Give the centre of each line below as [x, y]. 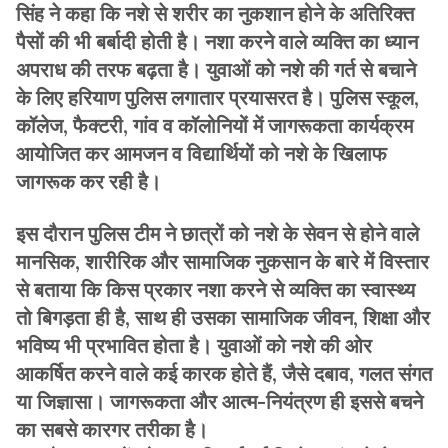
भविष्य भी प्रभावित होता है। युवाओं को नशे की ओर [194, 345]
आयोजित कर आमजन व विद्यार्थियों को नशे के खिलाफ [201, 153]
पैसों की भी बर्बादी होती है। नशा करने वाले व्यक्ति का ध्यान [217, 41]
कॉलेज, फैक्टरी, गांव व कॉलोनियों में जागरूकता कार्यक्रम [214, 125]
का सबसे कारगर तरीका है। [112, 429]
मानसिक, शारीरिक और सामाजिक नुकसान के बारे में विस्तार [222, 261]
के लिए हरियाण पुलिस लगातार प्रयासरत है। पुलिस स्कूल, [217, 97]
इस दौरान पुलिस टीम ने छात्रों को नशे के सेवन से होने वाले [217, 233]
